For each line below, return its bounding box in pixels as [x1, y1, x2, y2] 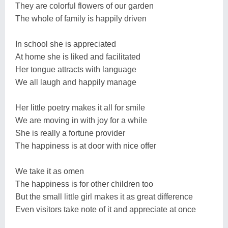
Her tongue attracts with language [15, 65, 136, 74]
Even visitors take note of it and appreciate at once [15, 205, 196, 214]
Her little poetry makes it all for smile [15, 103, 145, 112]
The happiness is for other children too [15, 179, 153, 188]
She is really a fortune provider [15, 128, 125, 137]
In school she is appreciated [15, 39, 116, 48]
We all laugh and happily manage [15, 77, 136, 87]
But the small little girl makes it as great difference [15, 192, 193, 201]
